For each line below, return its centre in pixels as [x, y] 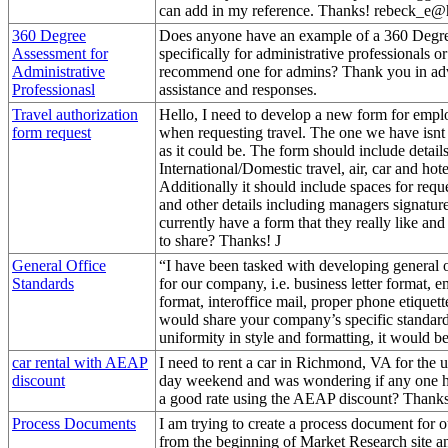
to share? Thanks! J [220, 240]
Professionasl [53, 89]
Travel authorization [75, 114]
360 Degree [49, 35]
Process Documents [74, 423]
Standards [43, 283]
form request [51, 132]
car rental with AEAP [80, 362]
